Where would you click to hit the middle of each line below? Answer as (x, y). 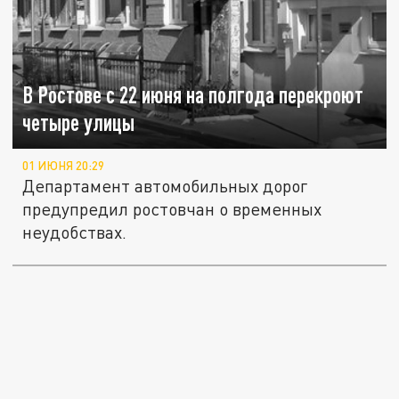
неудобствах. (75, 232)
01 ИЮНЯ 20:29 (64, 166)
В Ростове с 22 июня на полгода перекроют (193, 95)
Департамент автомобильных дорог (165, 186)
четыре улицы (79, 123)
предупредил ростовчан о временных (172, 209)
